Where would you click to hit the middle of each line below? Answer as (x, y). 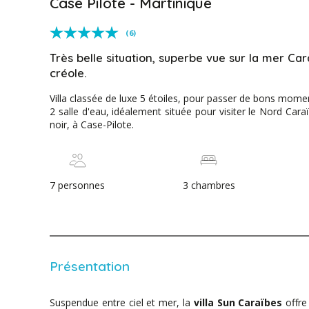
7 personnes (77, 186)
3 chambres (209, 186)
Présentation (90, 267)
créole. (68, 73)
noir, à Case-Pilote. (92, 125)
